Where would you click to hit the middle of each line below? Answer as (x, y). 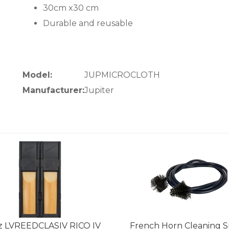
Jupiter (99, 90)
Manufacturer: (53, 90)
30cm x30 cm (71, 8)
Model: (37, 75)
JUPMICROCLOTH (122, 75)
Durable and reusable (88, 24)
